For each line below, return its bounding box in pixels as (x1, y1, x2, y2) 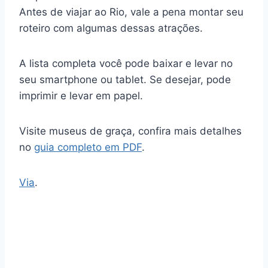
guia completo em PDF (34, 141, 142, 153)
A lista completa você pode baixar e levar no (19, 57, 233, 69)
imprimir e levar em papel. (19, 89, 143, 102)
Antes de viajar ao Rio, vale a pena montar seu (19, 5, 243, 18)
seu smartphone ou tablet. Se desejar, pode (19, 73, 231, 86)
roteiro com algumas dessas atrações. (19, 22, 203, 34)
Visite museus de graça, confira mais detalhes (19, 124, 242, 137)
